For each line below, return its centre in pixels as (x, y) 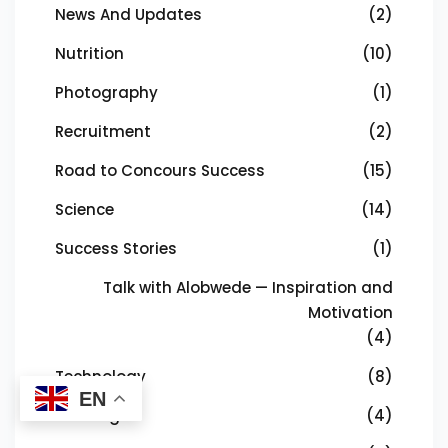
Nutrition (89, 53)
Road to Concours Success (160, 170)
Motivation (350, 312)
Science (84, 209)
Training (87, 415)
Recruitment (103, 131)
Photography (106, 92)
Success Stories (116, 248)
